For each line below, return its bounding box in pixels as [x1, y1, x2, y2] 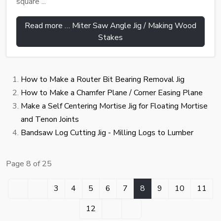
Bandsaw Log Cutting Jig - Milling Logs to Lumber [21, 127, 193, 139]
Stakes [98, 32, 123, 43]
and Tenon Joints [21, 114, 79, 125]
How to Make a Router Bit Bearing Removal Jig [21, 74, 184, 85]
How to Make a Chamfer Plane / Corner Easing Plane [21, 87, 203, 99]
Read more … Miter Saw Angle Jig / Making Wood [25, 20, 196, 32]
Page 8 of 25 [6, 158, 52, 170]
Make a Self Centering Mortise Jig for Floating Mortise [21, 101, 208, 112]
